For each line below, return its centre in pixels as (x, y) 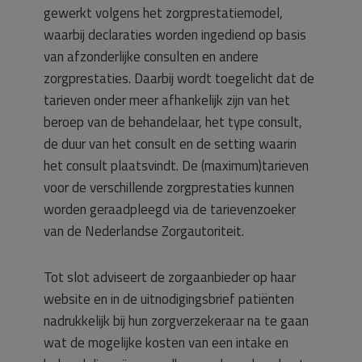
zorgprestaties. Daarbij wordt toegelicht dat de (179, 78)
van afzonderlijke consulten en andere (151, 57)
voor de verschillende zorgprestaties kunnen (169, 187)
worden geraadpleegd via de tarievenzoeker (170, 209)
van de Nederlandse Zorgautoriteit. (144, 231)
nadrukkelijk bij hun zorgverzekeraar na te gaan (176, 321)
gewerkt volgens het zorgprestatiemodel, (163, 13)
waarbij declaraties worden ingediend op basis (175, 35)
